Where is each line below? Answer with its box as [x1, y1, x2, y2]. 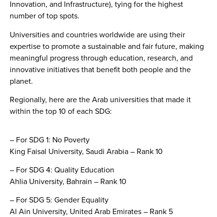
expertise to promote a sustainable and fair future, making [10, 40, 204, 51]
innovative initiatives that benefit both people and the [10, 63, 191, 75]
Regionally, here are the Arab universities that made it [10, 94, 191, 105]
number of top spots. [10, 10, 79, 21]
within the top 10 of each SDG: [10, 106, 112, 117]
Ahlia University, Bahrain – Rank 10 [10, 175, 126, 186]
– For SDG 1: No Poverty [10, 134, 90, 145]
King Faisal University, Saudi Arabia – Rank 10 [10, 145, 163, 156]
